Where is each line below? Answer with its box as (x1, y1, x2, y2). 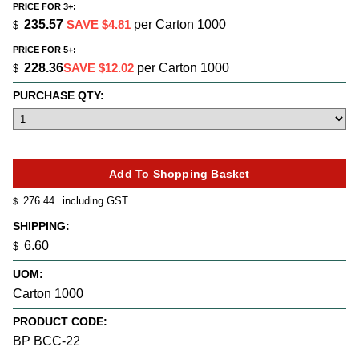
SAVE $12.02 (63, 61, 134, 75)
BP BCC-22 (13, 333, 80, 348)
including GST (59, 194, 128, 207)
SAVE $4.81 (67, 17, 131, 31)
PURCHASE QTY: (13, 89, 104, 103)
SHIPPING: (13, 220, 70, 233)
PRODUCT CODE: (13, 314, 107, 328)
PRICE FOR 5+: (13, 45, 76, 55)
